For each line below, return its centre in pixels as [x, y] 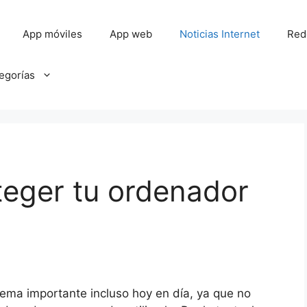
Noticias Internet [220, 34]
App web [131, 34]
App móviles [53, 34]
